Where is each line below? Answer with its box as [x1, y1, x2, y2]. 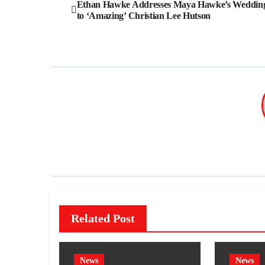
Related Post [71, 212, 135, 225]
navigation [61, 14, 147, 35]
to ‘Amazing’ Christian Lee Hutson [76, 11, 211, 21]
